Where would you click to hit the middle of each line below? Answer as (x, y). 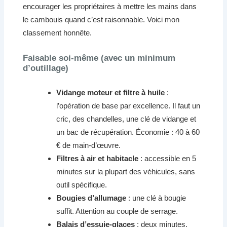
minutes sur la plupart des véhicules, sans (126, 171)
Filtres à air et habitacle (98, 158)
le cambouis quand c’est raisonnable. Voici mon (101, 20)
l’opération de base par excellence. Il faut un (128, 105)
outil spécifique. (82, 184)
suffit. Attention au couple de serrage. (117, 211)
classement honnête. (58, 33)
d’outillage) (46, 68)
